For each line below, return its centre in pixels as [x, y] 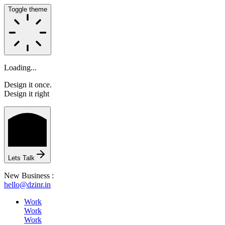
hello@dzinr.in [27, 185]
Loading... [20, 68]
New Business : [29, 176]
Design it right [27, 94]
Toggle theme [28, 9]
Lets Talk [21, 158]
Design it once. [28, 85]
